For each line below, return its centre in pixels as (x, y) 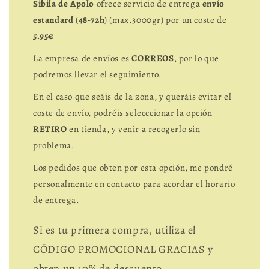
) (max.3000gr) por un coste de (166, 20)
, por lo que (196, 58)
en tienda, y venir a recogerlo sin (135, 129)
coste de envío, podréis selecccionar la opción (123, 113)
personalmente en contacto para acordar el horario (134, 183)
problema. (54, 145)
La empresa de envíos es (83, 58)
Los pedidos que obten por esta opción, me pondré (133, 167)
